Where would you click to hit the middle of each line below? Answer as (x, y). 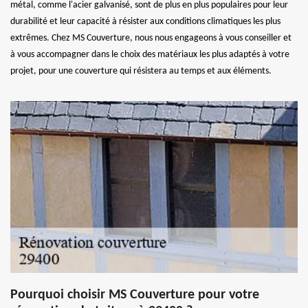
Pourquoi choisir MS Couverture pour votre (135, 295)
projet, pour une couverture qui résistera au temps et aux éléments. (141, 71)
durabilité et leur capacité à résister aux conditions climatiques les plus (145, 22)
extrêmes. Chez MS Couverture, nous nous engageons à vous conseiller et (151, 38)
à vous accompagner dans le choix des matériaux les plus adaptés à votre (150, 55)
